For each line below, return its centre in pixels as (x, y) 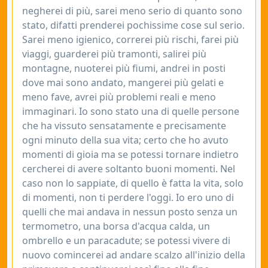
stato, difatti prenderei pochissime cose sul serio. (133, 25)
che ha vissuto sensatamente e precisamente (124, 126)
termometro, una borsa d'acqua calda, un (116, 226)
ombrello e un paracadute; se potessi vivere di (126, 240)
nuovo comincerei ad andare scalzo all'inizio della (134, 255)
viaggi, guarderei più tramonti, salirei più (114, 54)
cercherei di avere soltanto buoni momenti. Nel (129, 169)
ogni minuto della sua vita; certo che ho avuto (125, 140)
